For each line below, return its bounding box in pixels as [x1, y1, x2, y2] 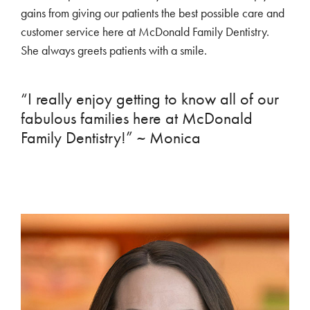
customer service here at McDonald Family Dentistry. [21, 24, 269, 39]
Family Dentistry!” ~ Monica [21, 128, 201, 148]
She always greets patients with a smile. [21, 42, 207, 58]
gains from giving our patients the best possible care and [21, 5, 284, 21]
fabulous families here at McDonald [21, 109, 253, 129]
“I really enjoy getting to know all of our [21, 89, 279, 109]
